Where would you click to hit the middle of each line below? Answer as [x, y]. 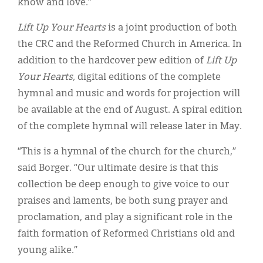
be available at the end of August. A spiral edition [130, 110]
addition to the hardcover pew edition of [112, 61]
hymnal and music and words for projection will [129, 94]
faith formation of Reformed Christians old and [126, 234]
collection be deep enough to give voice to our [123, 185]
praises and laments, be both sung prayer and [123, 201]
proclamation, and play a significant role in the [125, 218]
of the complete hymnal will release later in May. [130, 127]
